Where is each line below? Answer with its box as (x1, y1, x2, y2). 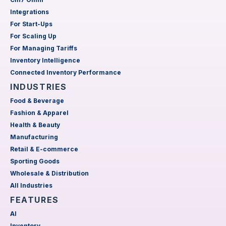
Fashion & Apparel (10, 109, 69, 117)
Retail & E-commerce (10, 145, 78, 153)
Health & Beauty (10, 121, 60, 129)
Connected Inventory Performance (10, 69, 121, 76)
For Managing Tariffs (10, 44, 77, 52)
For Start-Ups (10, 20, 52, 28)
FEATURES (10, 195, 59, 205)
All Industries (10, 182, 52, 189)
